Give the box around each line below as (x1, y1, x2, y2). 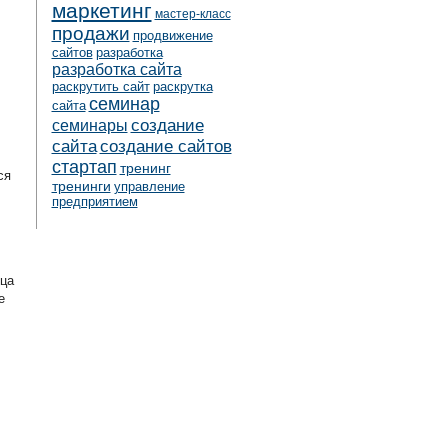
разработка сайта (51, 60, 182, 78)
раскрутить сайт (51, 79, 150, 94)
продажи (51, 23, 130, 44)
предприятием (51, 194, 138, 209)
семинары (51, 116, 128, 134)
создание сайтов (99, 136, 232, 156)
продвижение (132, 28, 213, 43)
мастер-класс (154, 7, 231, 21)
